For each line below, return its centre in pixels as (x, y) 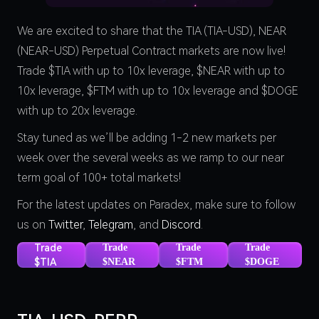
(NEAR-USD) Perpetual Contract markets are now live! (151, 51)
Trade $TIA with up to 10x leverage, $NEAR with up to (151, 70)
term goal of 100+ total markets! (99, 177)
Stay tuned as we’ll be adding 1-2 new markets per (147, 137)
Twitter (66, 224)
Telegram (111, 224)
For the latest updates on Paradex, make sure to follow (156, 204)
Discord (181, 224)
